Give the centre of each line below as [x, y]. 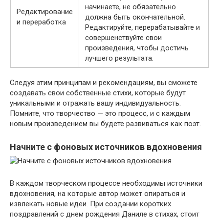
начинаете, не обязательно [131, 7]
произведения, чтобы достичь [137, 48]
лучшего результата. [119, 58]
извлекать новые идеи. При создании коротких [90, 204]
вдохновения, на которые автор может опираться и [98, 193]
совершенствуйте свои [123, 37]
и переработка [41, 22]
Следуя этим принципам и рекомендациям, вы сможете [104, 82]
